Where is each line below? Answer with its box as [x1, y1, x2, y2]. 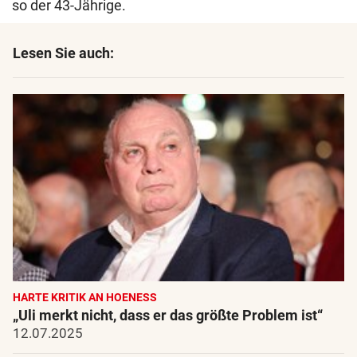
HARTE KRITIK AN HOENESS [13, 290, 157, 304]
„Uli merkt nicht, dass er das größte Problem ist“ [13, 306, 323, 324]
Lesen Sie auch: [13, 45, 114, 62]
